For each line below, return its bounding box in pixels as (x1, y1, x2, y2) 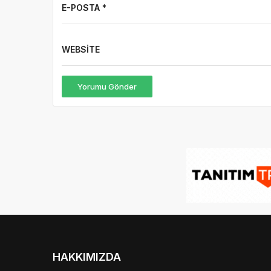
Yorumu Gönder (77, 81, 137, 91)
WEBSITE (62, 44, 100, 55)
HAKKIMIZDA (53, 250, 121, 263)
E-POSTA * (62, 2, 106, 13)
